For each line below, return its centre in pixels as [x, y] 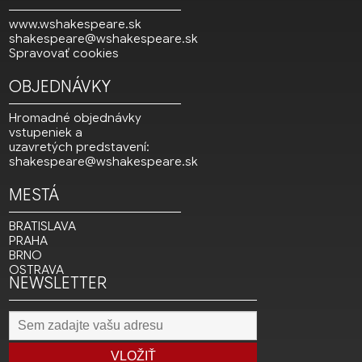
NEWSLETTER [58, 284]
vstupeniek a [46, 133]
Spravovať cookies [64, 54]
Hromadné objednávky [76, 118]
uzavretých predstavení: [80, 147]
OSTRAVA [37, 270]
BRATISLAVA [43, 227]
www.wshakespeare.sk [76, 25]
